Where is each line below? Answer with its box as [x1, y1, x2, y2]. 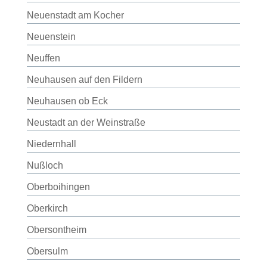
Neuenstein [26, 32, 76, 42]
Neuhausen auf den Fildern [26, 74, 142, 85]
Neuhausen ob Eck [26, 96, 108, 106]
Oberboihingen [26, 182, 90, 192]
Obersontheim [26, 225, 86, 235]
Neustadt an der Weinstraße [26, 117, 145, 128]
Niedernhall [26, 139, 76, 149]
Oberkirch [26, 203, 68, 213]
